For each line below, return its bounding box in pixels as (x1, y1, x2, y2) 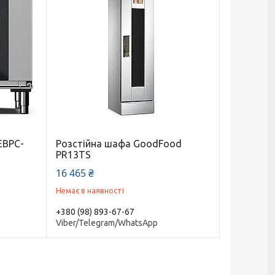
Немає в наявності (55, 186, 124, 195)
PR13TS (55, 149, 91, 161)
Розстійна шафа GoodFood (55, 138, 182, 150)
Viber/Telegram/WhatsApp (55, 217, 158, 228)
